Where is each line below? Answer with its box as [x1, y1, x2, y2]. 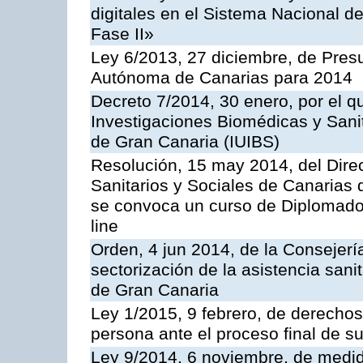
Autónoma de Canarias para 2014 [91, 68, 352, 88]
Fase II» [91, 24, 154, 45]
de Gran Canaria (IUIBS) [91, 132, 280, 152]
